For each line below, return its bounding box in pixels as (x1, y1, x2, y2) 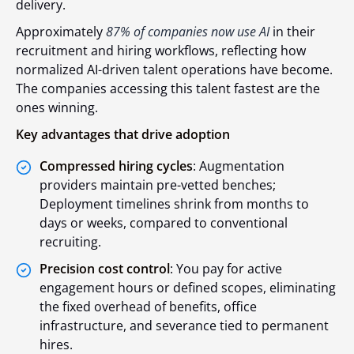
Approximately (16, 23, 106, 41)
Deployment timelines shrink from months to (40, 195, 309, 213)
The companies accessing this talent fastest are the (16, 80, 320, 98)
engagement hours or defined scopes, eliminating (40, 279, 336, 297)
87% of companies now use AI (106, 23, 269, 41)
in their (269, 23, 315, 41)
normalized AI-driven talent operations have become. (16, 61, 333, 79)
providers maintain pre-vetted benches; (40, 176, 276, 194)
